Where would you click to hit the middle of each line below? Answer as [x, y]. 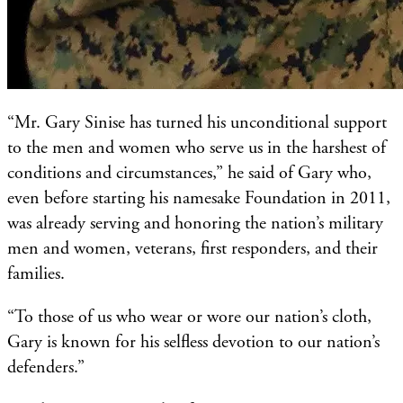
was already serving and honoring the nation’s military [195, 223]
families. [36, 273]
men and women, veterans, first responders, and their [193, 248]
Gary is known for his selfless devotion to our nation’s [193, 342]
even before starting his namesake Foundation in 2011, [199, 198]
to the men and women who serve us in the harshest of [197, 148]
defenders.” [46, 367]
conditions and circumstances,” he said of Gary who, [189, 173]
